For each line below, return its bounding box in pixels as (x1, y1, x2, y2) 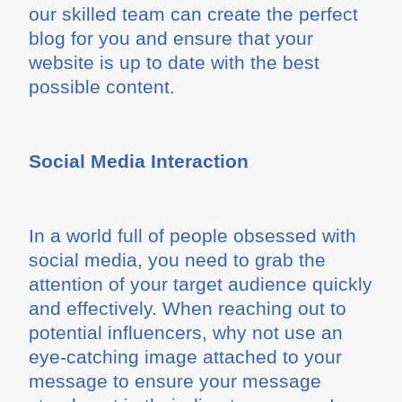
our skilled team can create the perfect (29, 4, 359, 25)
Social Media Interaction (29, 151, 249, 172)
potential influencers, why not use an (29, 321, 344, 343)
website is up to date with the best (29, 52, 320, 74)
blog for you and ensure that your (29, 28, 314, 49)
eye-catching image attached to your (29, 345, 343, 367)
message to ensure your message (29, 370, 322, 391)
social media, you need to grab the (29, 249, 327, 270)
